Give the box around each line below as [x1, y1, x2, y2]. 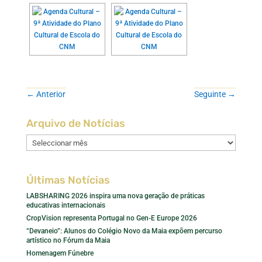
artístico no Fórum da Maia [26, 236, 110, 245]
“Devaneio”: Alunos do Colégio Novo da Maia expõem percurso [26, 227, 222, 236]
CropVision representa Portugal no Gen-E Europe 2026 [26, 214, 197, 223]
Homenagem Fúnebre [26, 249, 94, 258]
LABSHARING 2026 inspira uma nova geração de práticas [26, 192, 205, 201]
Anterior [36, 89, 65, 99]
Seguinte [194, 89, 226, 99]
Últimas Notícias [26, 174, 110, 187]
